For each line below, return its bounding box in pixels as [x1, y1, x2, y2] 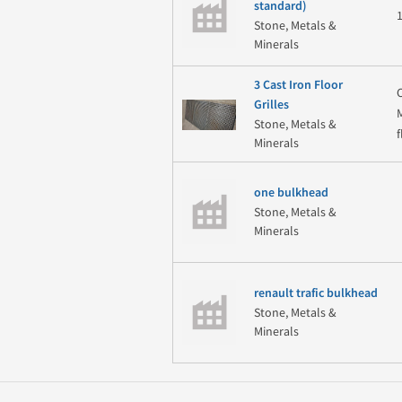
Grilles [253, 97, 289, 112]
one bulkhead [253, 186, 328, 201]
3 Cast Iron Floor [253, 77, 343, 92]
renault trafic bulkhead [253, 286, 378, 301]
